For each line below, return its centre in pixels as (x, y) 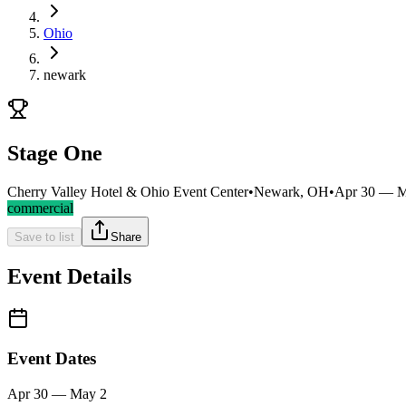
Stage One (55, 153)
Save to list (44, 237)
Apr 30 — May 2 (57, 394)
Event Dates (52, 359)
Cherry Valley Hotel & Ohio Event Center (128, 191)
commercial (40, 208)
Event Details (69, 276)
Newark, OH (291, 191)
